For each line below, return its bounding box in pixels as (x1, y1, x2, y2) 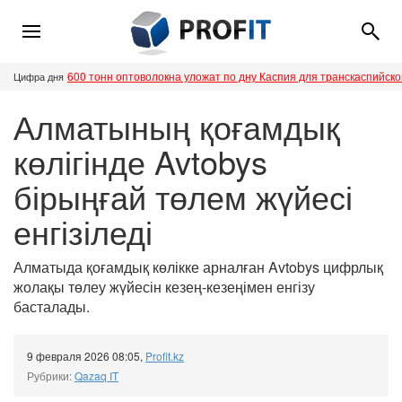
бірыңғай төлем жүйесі (13, 173, 353, 220)
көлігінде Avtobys (13, 138, 267, 185)
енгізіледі (13, 208, 153, 255)
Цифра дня (13, 69, 64, 84)
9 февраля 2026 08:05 (27, 348, 140, 364)
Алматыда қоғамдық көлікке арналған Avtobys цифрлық (13, 257, 383, 278)
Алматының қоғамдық (13, 103, 340, 150)
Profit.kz (145, 348, 184, 364)
